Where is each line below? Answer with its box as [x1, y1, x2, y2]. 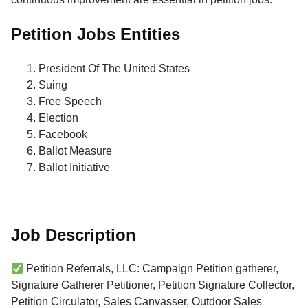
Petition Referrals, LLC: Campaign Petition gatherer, [23, 263, 279, 275]
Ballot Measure [38, 144, 112, 157]
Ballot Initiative [38, 161, 110, 173]
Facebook [38, 128, 87, 140]
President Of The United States [38, 62, 190, 74]
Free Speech [38, 95, 102, 107]
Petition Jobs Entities [11, 24, 180, 43]
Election [38, 111, 78, 124]
